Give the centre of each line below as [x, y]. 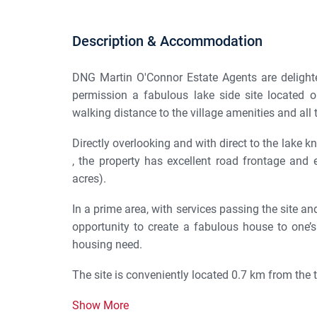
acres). [89, 179]
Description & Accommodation [167, 41]
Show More [100, 306]
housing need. [107, 245]
